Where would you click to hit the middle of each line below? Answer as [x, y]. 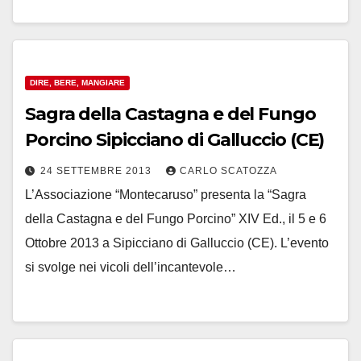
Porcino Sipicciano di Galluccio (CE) [175, 140]
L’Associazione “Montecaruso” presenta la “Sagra [166, 195]
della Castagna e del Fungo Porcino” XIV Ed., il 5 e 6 [176, 219]
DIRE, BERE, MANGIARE [77, 83]
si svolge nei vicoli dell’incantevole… [131, 267]
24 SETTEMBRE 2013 [98, 171]
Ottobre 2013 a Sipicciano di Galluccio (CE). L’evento [177, 243]
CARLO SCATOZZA [228, 171]
